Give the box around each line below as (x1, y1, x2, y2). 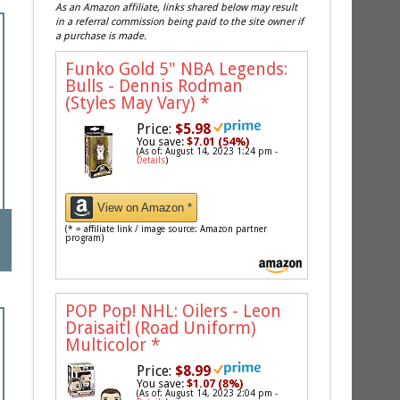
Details (137, 155, 166, 166)
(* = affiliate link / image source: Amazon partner (65, 224, 268, 235)
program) (65, 233, 104, 244)
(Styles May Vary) (65, 93, 201, 114)
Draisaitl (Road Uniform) (65, 318, 257, 339)
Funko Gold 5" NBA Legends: (65, 59, 288, 80)
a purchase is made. (55, 30, 147, 43)
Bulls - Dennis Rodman (65, 76, 244, 97)
